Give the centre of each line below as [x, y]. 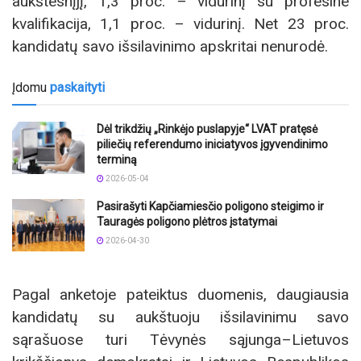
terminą [117, 160]
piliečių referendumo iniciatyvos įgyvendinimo [212, 145]
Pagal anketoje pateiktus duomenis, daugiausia [180, 294]
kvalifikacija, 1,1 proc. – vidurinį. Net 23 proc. [180, 24]
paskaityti [77, 88]
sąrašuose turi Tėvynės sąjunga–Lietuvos [180, 339]
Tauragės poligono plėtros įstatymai [187, 222]
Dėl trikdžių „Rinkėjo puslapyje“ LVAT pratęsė [207, 129]
